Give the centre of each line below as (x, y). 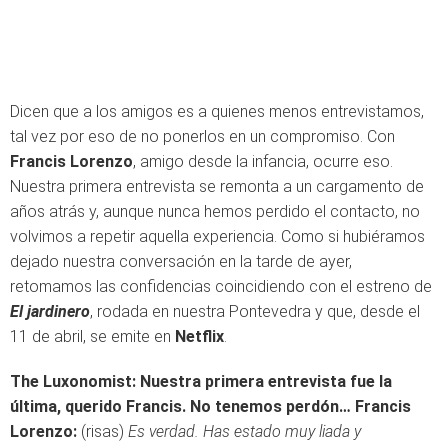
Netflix (199, 336)
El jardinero (50, 311)
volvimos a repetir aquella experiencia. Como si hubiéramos (217, 236)
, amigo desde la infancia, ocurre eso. (263, 161)
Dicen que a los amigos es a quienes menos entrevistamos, (217, 111)
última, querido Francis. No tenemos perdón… (180, 406)
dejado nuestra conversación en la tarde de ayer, (181, 261)
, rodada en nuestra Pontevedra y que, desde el (255, 311)
